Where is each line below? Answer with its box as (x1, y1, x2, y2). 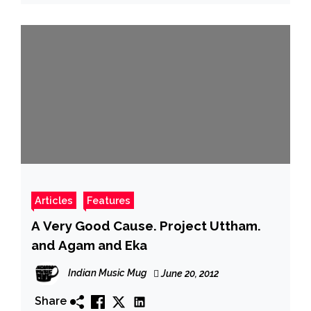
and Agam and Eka (31, 237, 147, 253)
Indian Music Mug (68, 267, 146, 278)
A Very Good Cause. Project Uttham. (31, 217, 261, 233)
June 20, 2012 (159, 267, 219, 279)
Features (87, 194, 131, 206)
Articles (35, 194, 73, 206)
